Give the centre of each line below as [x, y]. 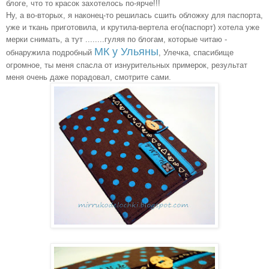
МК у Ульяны [126, 51]
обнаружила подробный [50, 52]
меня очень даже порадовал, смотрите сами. [89, 77]
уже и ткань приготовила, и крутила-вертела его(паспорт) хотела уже [133, 27]
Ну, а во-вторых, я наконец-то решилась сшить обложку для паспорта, [134, 15]
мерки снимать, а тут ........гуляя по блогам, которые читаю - [116, 39]
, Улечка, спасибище [196, 52]
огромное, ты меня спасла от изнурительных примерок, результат [127, 65]
